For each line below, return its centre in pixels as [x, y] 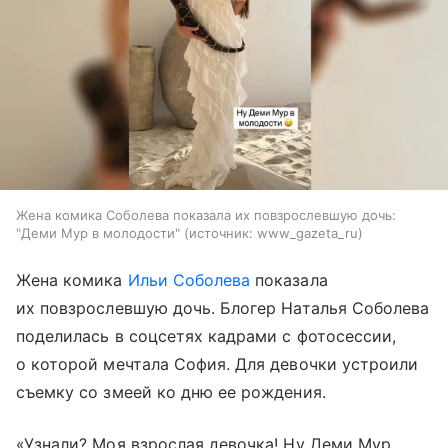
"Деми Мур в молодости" [98, 232]
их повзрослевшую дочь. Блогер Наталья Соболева [223, 307]
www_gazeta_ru [307, 232]
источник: [221, 232]
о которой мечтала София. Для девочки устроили [217, 363]
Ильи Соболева [189, 279]
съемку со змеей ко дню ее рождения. [171, 391]
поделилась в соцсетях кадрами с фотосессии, [206, 335]
